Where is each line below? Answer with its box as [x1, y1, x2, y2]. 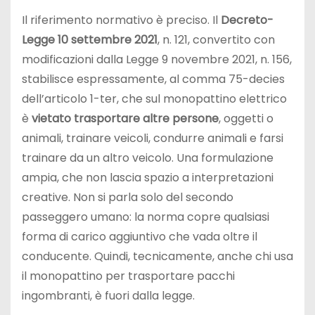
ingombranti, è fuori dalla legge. [22, 288, 195, 304]
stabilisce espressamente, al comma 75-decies [22, 71, 285, 88]
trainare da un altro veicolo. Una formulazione [22, 150, 274, 167]
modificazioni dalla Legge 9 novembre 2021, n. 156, [22, 51, 292, 68]
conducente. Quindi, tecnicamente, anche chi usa [22, 248, 293, 265]
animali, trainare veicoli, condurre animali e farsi [22, 130, 283, 147]
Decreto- [221, 12, 274, 29]
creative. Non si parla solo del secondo [22, 189, 233, 206]
